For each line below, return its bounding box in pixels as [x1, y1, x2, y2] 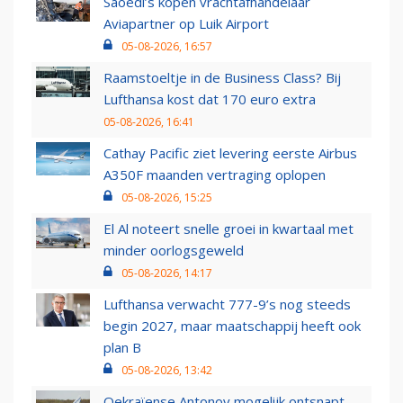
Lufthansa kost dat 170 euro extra [103, 89, 316, 108]
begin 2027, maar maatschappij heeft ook [103, 316, 361, 335]
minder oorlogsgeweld [103, 240, 244, 259]
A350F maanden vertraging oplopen [103, 165, 326, 184]
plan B [103, 337, 141, 356]
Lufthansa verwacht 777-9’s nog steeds [103, 294, 351, 313]
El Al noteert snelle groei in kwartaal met [103, 219, 354, 237]
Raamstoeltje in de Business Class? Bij [103, 67, 341, 86]
